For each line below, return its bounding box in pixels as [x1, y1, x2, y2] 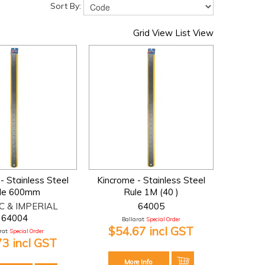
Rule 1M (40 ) [123, 186, 179, 198]
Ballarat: [121, 215, 144, 222]
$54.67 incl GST [108, 223, 194, 238]
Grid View [133, 27, 173, 38]
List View [175, 27, 214, 38]
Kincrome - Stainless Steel [96, 174, 205, 186]
